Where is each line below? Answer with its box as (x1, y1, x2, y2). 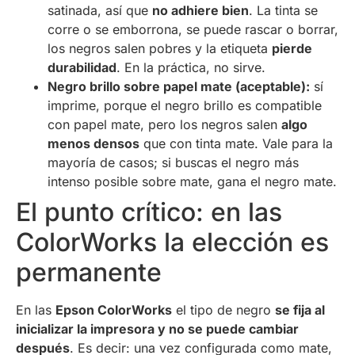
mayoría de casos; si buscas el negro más (48, 154, 299, 170)
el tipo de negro (172, 301, 275, 318)
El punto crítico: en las (16, 196, 282, 227)
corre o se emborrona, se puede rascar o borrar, (48, 21, 338, 37)
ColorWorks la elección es (16, 226, 329, 258)
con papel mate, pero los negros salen (48, 116, 281, 132)
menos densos (48, 135, 139, 151)
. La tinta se (249, 2, 318, 18)
